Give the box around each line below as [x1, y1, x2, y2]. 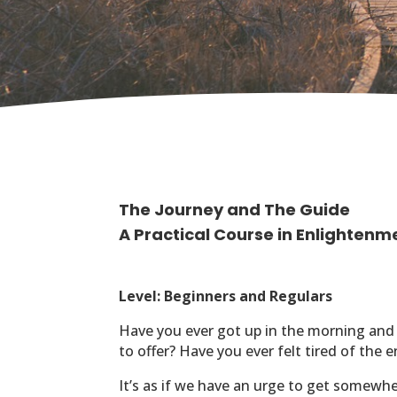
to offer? [119, 340, 180, 361]
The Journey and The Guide [119, 198, 351, 221]
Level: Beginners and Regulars [119, 285, 333, 306]
